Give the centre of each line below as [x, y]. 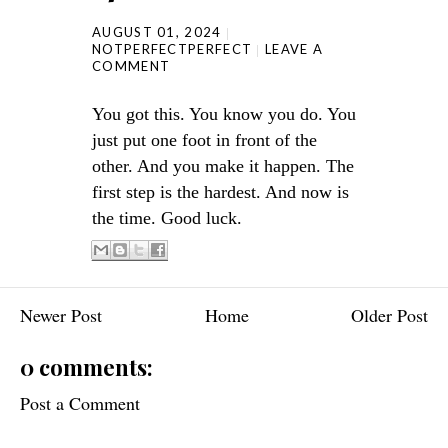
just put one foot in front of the [204, 140]
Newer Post [61, 315]
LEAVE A [294, 49]
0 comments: [86, 367]
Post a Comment [80, 403]
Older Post [389, 315]
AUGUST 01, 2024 [157, 32]
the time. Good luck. [167, 218]
